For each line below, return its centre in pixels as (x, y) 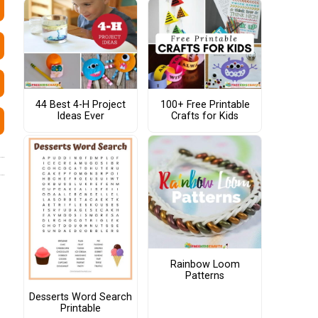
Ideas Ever (81, 116)
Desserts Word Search (81, 297)
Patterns (205, 275)
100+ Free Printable (205, 104)
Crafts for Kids (205, 116)
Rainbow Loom (205, 264)
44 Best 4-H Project (81, 104)
